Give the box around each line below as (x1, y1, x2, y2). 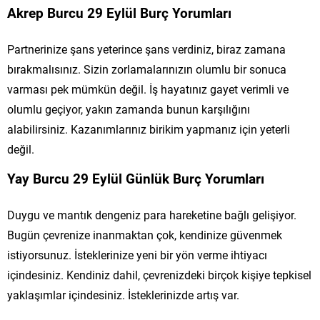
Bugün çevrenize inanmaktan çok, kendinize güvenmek (7, 226, 282, 242)
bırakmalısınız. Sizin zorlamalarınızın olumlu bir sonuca (7, 61, 286, 76)
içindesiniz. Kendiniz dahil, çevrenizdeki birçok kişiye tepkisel (7, 266, 311, 282)
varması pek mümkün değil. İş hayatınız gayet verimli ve (7, 81, 289, 96)
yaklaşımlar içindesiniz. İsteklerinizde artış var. (7, 286, 239, 302)
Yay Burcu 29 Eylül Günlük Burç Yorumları (7, 169, 264, 187)
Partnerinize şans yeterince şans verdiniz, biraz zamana (7, 41, 286, 56)
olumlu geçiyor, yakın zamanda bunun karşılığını (7, 101, 250, 116)
